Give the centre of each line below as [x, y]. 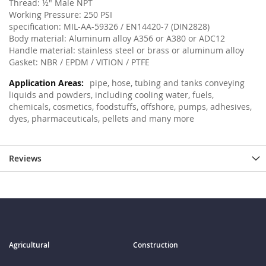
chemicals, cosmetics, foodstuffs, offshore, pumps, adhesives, [130, 106]
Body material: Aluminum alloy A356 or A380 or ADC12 [117, 38]
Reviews [25, 158]
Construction [156, 245]
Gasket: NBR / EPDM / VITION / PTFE [79, 62]
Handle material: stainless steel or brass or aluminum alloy [126, 50]
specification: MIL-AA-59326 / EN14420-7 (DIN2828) [109, 26]
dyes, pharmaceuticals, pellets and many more [102, 118]
